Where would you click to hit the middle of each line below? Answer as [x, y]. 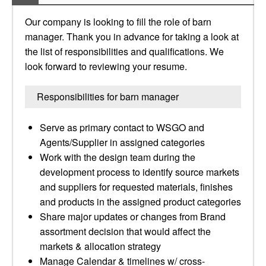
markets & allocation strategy [100, 246]
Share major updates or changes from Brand [133, 216]
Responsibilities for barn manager [108, 96]
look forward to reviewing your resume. [106, 66]
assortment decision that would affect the [125, 231]
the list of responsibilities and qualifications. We [124, 51]
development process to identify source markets [140, 172]
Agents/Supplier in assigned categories [122, 142]
